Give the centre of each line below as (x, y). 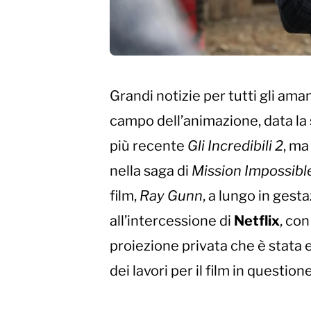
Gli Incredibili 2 (235, 146)
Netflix (257, 221)
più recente (149, 146)
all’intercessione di (172, 221)
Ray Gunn (171, 196)
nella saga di (151, 171)
